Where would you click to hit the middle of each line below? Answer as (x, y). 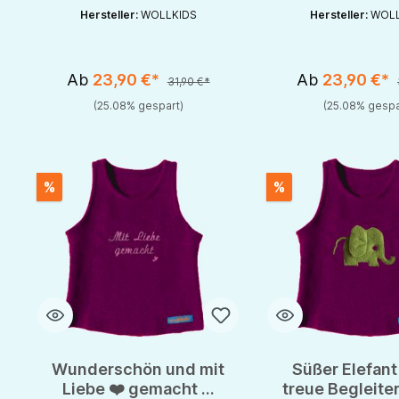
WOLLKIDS (168, 15)
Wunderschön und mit (138, 370)
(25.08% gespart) (138, 106)
